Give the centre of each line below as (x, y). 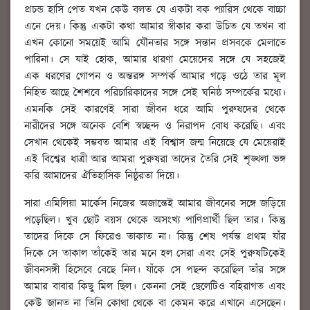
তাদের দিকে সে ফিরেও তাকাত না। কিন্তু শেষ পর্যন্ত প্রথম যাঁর (155, 237)
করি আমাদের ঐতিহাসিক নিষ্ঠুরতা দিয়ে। (102, 176)
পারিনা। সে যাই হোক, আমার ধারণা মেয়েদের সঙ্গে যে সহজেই (155, 60)
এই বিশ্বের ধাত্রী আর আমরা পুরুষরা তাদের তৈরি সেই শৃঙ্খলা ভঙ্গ (155, 159)
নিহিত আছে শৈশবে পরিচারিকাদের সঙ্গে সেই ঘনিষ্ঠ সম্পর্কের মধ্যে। (155, 93)
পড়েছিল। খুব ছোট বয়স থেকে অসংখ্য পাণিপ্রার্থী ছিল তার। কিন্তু (155, 220)
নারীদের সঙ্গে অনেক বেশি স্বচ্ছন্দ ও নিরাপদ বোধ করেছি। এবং (155, 126)
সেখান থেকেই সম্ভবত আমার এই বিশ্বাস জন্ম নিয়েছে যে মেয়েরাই (155, 143)
